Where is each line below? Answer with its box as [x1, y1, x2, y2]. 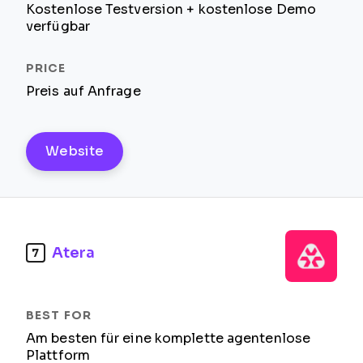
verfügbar [26, 19, 90, 33]
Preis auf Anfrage [26, 84, 141, 98]
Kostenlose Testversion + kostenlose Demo [26, 2, 316, 16]
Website [45, 144, 105, 158]
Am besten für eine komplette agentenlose [26, 331, 311, 345]
